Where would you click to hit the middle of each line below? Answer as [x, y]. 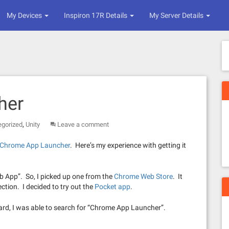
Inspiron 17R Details [96, 15]
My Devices [25, 15]
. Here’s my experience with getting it [128, 145]
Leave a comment [83, 124]
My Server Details [177, 15]
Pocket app [112, 187]
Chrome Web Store [143, 176]
